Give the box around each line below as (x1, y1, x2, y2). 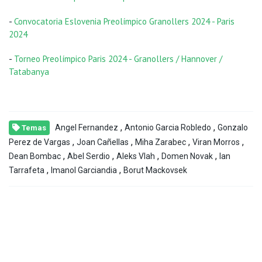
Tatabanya (9, 66, 49, 78)
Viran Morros (192, 137, 240, 147)
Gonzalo (218, 123, 248, 133)
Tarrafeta (9, 166, 44, 175)
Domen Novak (161, 151, 213, 161)
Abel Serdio (67, 151, 110, 161)
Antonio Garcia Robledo (125, 123, 211, 133)
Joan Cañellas (77, 137, 129, 147)
